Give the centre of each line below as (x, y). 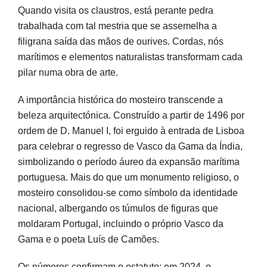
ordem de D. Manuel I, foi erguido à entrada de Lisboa (131, 131)
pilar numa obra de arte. (68, 72)
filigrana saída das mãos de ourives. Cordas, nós (121, 41)
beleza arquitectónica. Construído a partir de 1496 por (131, 115)
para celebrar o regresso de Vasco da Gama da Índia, (130, 146)
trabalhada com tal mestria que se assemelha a (117, 26)
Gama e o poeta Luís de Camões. (89, 239)
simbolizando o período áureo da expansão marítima (129, 162)
